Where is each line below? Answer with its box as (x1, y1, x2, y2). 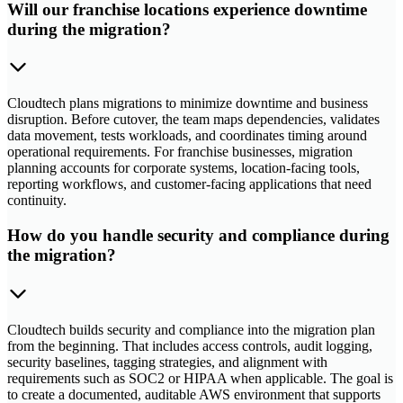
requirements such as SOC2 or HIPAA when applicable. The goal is (7, 370, 393, 386)
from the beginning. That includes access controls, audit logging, (7, 337, 372, 354)
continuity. (7, 193, 67, 209)
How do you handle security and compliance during (7, 226, 390, 246)
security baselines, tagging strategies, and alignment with (7, 354, 327, 370)
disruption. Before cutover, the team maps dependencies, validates (7, 112, 380, 128)
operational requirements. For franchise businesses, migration (7, 144, 353, 160)
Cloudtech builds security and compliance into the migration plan (7, 321, 375, 337)
